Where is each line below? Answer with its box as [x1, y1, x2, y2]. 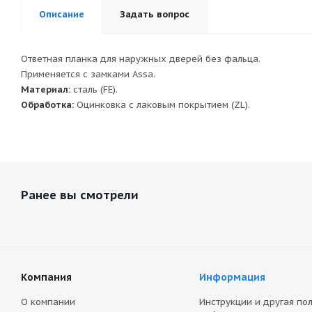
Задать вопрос [120, 8, 189, 20]
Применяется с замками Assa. [21, 68, 155, 80]
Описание [39, 8, 84, 20]
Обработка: [21, 99, 74, 111]
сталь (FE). [70, 84, 118, 95]
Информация [198, 271, 265, 283]
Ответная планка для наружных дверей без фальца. [21, 53, 260, 65]
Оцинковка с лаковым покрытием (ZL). [74, 99, 250, 111]
